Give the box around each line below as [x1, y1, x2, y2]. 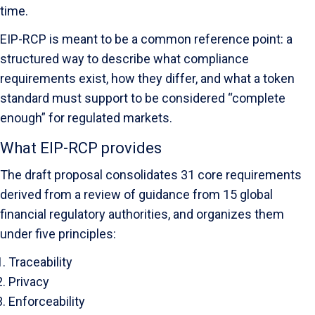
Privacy [8, 274, 49, 289]
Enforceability [8, 294, 85, 309]
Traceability [8, 255, 72, 269]
